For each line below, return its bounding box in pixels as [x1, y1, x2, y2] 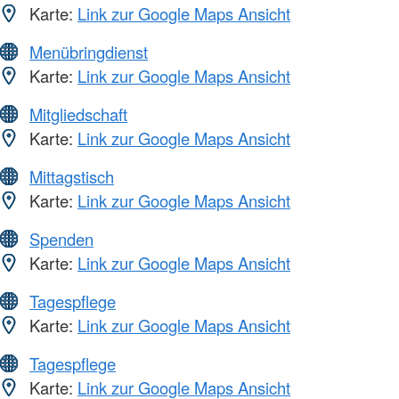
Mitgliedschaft [29, 102, 127, 126]
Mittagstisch [29, 165, 114, 189]
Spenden [29, 227, 94, 251]
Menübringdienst [29, 40, 148, 64]
